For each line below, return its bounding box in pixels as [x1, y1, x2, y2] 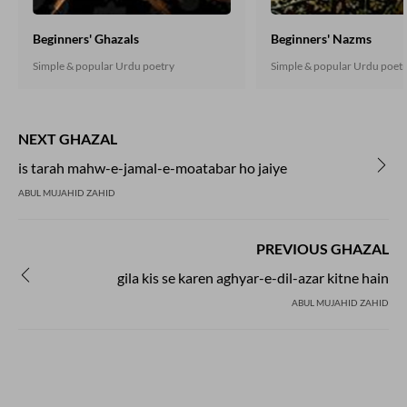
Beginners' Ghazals [33, 31, 139, 46]
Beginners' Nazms [271, 31, 372, 46]
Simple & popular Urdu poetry [33, 59, 174, 73]
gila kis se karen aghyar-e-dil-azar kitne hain [117, 269, 389, 286]
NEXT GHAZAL [18, 130, 117, 147]
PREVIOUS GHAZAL [256, 240, 389, 257]
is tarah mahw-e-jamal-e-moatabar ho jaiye [18, 159, 287, 176]
